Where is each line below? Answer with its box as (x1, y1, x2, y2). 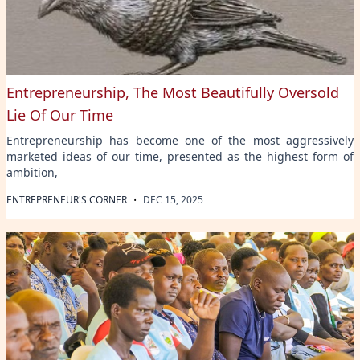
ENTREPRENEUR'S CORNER (6, 192, 127, 207)
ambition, (6, 164, 58, 180)
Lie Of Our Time (6, 104, 113, 125)
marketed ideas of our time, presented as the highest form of (6, 148, 354, 164)
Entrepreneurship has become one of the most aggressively (6, 132, 354, 148)
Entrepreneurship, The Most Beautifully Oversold (6, 82, 339, 102)
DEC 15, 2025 (143, 192, 203, 207)
